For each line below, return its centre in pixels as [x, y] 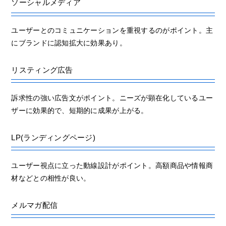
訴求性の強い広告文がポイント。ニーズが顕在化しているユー [112, 98]
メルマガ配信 [35, 205]
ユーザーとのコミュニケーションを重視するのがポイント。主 [112, 30]
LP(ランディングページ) [53, 137]
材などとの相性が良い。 [51, 178]
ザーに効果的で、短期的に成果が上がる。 [80, 110]
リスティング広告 [42, 70]
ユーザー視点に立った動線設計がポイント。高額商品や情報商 [112, 165]
